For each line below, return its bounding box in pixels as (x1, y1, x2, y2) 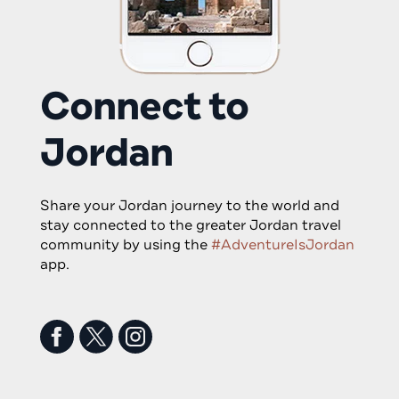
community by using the (40, 235, 211, 256)
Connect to (40, 79, 248, 133)
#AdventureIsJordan (211, 235, 354, 256)
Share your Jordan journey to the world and (40, 196, 339, 216)
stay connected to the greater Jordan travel (40, 216, 341, 236)
